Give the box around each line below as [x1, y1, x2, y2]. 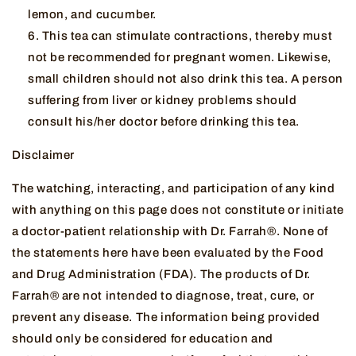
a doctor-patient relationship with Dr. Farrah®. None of [12, 225, 329, 238]
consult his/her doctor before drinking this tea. [28, 115, 300, 129]
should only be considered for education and [12, 332, 273, 346]
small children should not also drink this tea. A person [28, 72, 344, 86]
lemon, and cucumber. [28, 8, 157, 21]
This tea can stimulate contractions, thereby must [41, 29, 333, 43]
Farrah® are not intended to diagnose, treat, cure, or [12, 289, 315, 303]
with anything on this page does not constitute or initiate [12, 203, 344, 217]
